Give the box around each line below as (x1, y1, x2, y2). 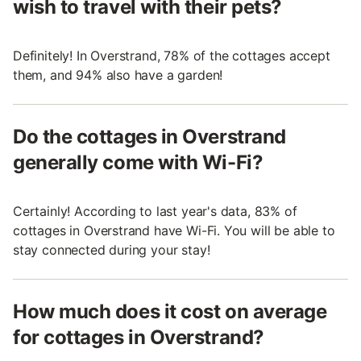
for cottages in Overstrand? (13, 326, 264, 350)
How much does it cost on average (13, 300, 327, 324)
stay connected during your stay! (13, 242, 210, 259)
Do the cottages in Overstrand (13, 125, 286, 149)
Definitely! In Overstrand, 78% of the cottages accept (13, 48, 330, 64)
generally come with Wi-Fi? (13, 151, 263, 175)
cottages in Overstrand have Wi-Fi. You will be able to (13, 222, 335, 239)
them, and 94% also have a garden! (13, 67, 223, 84)
